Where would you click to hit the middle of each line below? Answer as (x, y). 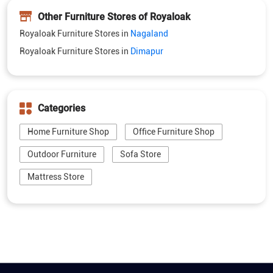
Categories (62, 28)
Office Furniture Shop (174, 51)
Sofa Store (140, 74)
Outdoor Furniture (62, 74)
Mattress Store (56, 97)
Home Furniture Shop (68, 51)
